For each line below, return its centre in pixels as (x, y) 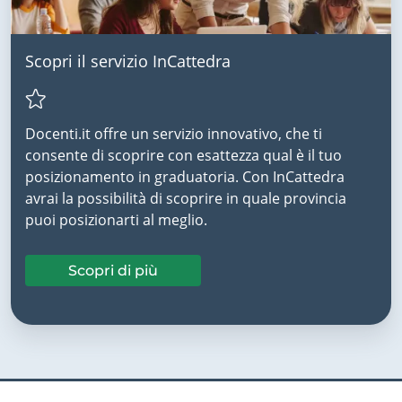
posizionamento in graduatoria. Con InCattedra (185, 177)
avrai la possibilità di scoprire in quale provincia (186, 199)
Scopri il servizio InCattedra (128, 60)
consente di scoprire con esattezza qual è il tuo (184, 156)
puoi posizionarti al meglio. (116, 220)
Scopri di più (113, 271)
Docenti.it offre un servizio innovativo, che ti (174, 134)
